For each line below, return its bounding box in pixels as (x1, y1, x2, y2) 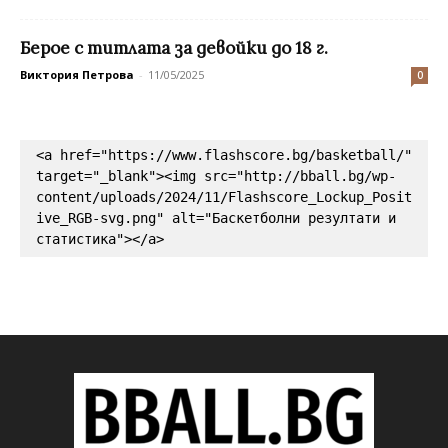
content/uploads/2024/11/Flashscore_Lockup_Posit (36, 189, 412, 206)
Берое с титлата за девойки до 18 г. (20, 37, 328, 60)
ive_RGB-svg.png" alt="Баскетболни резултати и (36, 210, 396, 227)
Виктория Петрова (20, 67, 134, 83)
